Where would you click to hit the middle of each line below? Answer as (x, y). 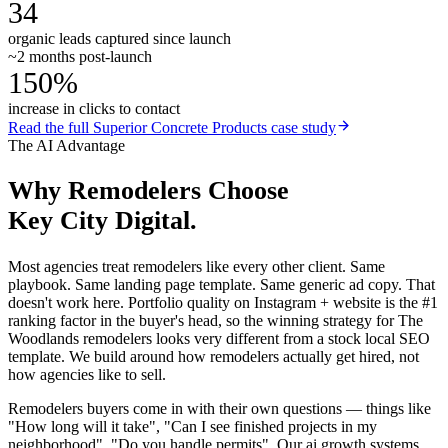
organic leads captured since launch (119, 38)
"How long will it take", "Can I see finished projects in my (192, 427)
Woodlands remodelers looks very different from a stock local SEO (219, 339)
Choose (245, 191)
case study (301, 127)
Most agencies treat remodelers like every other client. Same (196, 267)
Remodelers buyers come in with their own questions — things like (219, 409)
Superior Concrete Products (180, 127)
